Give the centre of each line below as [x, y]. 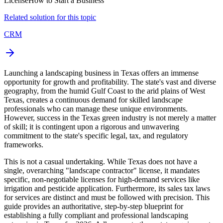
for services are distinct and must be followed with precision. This [107, 197]
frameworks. [24, 144]
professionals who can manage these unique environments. [96, 109]
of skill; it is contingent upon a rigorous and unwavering [92, 126]
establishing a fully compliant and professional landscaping [96, 215]
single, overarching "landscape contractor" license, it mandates [102, 170]
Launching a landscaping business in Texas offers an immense [101, 73]
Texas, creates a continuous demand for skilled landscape [93, 100]
